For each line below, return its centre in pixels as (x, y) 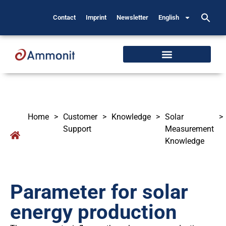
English (169, 17)
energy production (93, 212)
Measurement (189, 129)
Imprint (96, 17)
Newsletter (133, 17)
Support (77, 129)
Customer (80, 117)
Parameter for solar (99, 192)
